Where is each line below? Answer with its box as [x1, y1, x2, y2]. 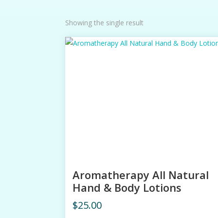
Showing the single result [65, 18, 144, 27]
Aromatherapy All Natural [73, 167, 209, 182]
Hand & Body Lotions [73, 180, 182, 195]
